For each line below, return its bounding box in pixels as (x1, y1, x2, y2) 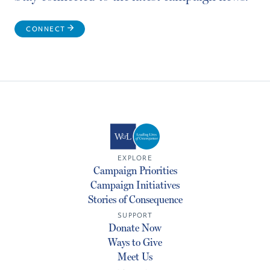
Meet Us (118, 250, 152, 263)
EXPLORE (118, 153, 152, 162)
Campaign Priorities (93, 163, 177, 177)
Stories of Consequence (87, 192, 183, 206)
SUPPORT (118, 210, 152, 219)
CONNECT (26, 24, 67, 33)
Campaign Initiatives (90, 178, 180, 191)
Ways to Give (108, 235, 162, 248)
